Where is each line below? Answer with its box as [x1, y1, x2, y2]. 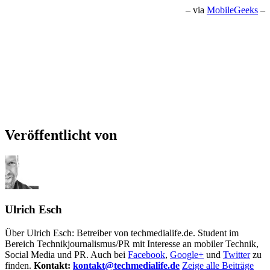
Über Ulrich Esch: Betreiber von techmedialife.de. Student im [5, 227, 239, 238]
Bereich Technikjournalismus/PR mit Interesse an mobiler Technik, [5, 238, 259, 249]
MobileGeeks [207, 5, 258, 16]
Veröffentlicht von [5, 127, 117, 143]
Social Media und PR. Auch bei [5, 249, 128, 260]
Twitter [223, 249, 250, 260]
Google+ [170, 249, 204, 260]
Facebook [128, 249, 165, 260]
